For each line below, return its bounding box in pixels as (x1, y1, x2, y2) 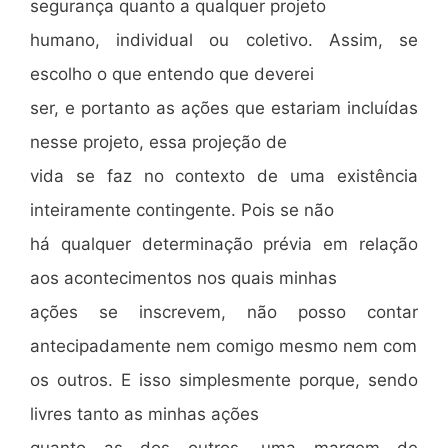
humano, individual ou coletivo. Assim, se (30, 29, 418, 50)
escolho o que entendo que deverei (30, 63, 314, 84)
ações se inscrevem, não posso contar (30, 301, 418, 322)
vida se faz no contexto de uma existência (30, 165, 418, 186)
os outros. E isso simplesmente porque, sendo (30, 369, 418, 390)
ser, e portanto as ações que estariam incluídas (30, 97, 418, 118)
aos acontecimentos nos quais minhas (30, 267, 337, 288)
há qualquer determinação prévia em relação (30, 233, 418, 254)
